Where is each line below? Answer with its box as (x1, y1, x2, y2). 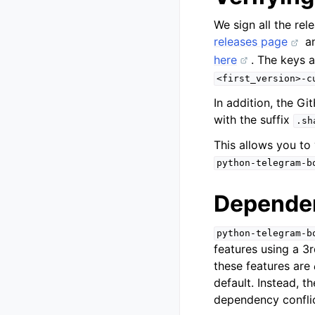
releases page (214, 34, 288, 49)
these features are (214, 259, 314, 274)
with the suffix (214, 112, 293, 127)
